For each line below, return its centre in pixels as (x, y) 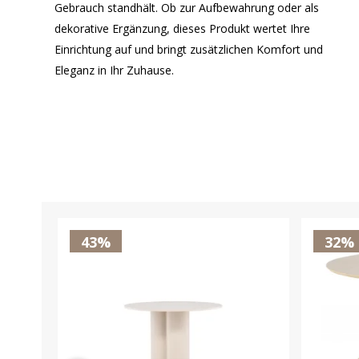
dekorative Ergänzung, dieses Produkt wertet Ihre (182, 29)
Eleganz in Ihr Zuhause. (114, 71)
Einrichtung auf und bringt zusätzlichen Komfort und (189, 50)
